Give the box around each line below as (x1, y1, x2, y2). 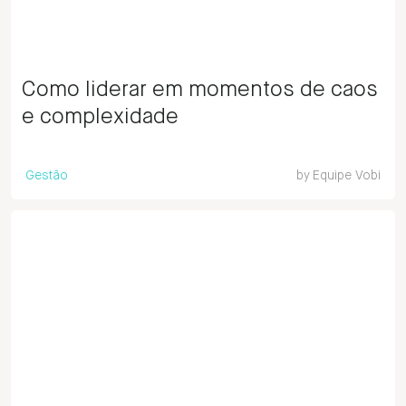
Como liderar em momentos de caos (22, 79, 378, 101)
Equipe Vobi (313, 169, 381, 182)
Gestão (25, 169, 68, 182)
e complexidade (22, 106, 179, 128)
